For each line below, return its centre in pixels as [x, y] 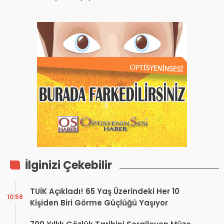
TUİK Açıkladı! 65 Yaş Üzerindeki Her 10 [105, 191]
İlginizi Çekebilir [68, 165]
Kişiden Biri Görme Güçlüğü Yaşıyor [99, 203]
